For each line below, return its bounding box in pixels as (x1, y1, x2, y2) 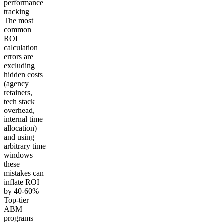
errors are (4, 52, 33, 61)
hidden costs (4, 70, 43, 79)
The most (4, 16, 33, 25)
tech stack (4, 97, 35, 106)
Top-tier (4, 195, 29, 204)
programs (4, 213, 33, 222)
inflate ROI (4, 177, 39, 186)
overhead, (4, 106, 35, 114)
